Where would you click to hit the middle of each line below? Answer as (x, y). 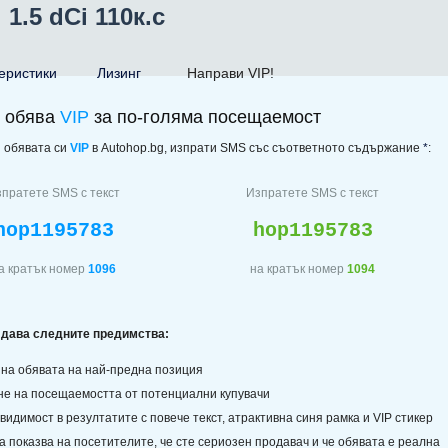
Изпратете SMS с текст (312, 193)
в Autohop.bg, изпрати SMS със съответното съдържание (256, 148)
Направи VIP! (230, 73)
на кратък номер (298, 269)
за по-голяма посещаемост (205, 117)
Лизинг (119, 73)
